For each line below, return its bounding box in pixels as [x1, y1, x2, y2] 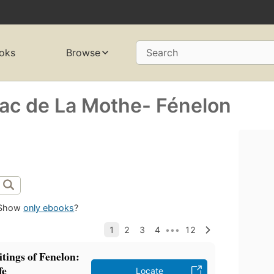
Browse [65, 46, 100, 59]
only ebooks [23, 202, 75, 213]
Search [146, 46, 178, 59]
